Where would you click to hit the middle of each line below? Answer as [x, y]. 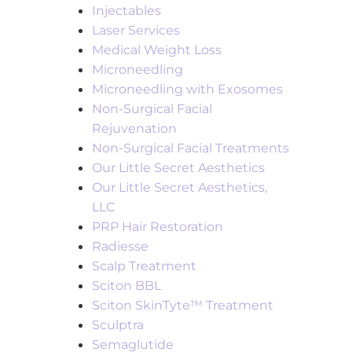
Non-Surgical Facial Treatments [191, 148]
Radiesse [121, 247]
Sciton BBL [127, 286]
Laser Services [136, 31]
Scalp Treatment [145, 266]
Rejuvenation [135, 129]
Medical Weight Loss [157, 50]
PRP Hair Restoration [158, 227]
